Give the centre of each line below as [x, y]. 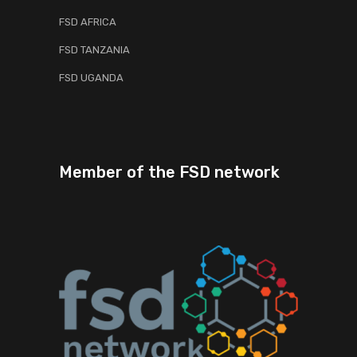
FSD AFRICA [88, 22]
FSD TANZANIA [94, 50]
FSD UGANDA [91, 78]
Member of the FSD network [169, 172]
